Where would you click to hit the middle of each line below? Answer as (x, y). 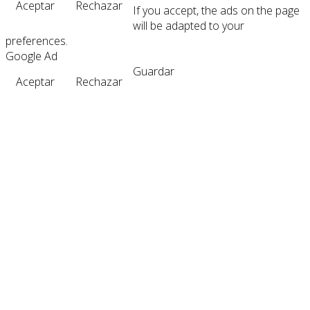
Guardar (154, 71)
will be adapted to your (189, 25)
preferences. (37, 40)
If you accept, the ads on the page (216, 10)
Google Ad (31, 56)
